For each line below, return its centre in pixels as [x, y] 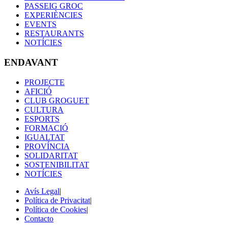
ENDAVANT [31, 62]
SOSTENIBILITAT [57, 164]
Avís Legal [42, 191]
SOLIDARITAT [51, 155]
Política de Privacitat [57, 200]
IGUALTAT [45, 137]
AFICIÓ [38, 91]
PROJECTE [45, 82]
